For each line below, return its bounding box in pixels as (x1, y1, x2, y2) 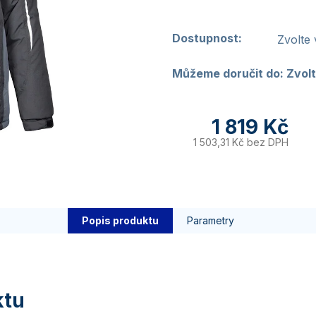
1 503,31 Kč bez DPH (193, 135, 288, 148)
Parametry (187, 214, 234, 226)
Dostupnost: (172, 31, 242, 45)
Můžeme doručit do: (172, 66, 284, 80)
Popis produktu (82, 214, 159, 226)
